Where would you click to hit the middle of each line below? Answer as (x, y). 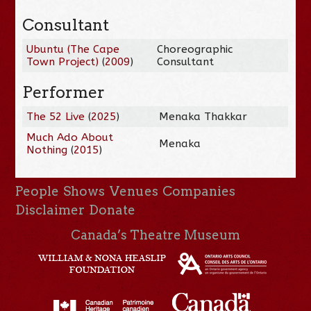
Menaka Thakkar (203, 116)
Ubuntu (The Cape (73, 49)
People (37, 191)
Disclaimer (50, 210)
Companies (199, 191)
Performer (64, 92)
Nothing (47, 150)
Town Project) (63, 61)
